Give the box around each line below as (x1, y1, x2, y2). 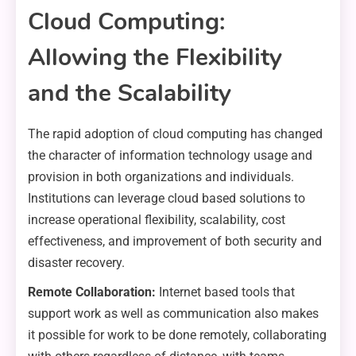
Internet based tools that (156, 284, 295, 300)
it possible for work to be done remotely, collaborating (28, 327, 327, 343)
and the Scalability (28, 77, 231, 110)
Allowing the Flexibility (28, 41, 282, 75)
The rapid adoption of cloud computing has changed (28, 126, 323, 142)
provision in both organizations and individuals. (28, 169, 294, 185)
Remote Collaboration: (28, 284, 156, 300)
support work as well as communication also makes (28, 306, 319, 322)
